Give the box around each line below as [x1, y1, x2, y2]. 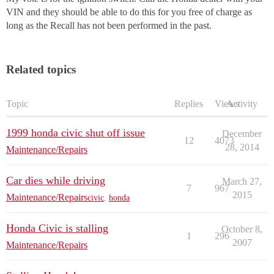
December [222, 128, 262, 139]
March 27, [222, 176, 262, 187]
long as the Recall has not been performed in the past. [6, 20, 212, 31]
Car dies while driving [6, 174, 105, 187]
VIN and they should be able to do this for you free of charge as [6, 7, 252, 18]
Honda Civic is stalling [6, 222, 108, 235]
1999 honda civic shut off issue [6, 127, 145, 139]
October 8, [221, 224, 262, 235]
